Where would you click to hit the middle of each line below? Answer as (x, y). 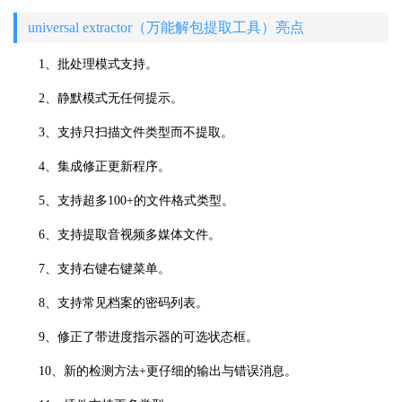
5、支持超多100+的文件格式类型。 (136, 200)
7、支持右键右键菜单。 (105, 268)
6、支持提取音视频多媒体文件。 (130, 234)
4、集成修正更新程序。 (105, 166)
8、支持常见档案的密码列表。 (123, 302)
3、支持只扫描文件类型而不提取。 (136, 132)
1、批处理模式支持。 (98, 64)
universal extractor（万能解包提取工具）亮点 (166, 27)
